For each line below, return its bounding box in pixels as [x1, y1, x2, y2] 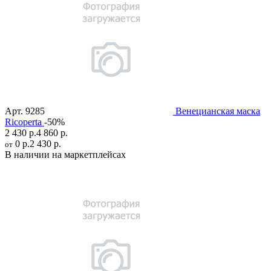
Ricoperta [5, 117, 42, 128]
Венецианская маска [175, 106, 260, 117]
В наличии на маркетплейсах [5, 149, 126, 160]
